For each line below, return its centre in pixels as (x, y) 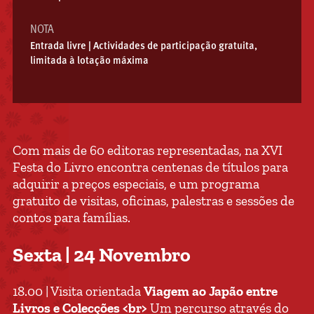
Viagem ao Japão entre (210, 291)
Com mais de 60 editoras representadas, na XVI (147, 150)
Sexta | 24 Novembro (103, 255)
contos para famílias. (73, 218)
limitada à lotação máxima (89, 61)
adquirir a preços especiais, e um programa (136, 184)
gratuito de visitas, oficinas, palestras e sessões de (153, 201)
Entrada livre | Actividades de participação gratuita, (143, 46)
